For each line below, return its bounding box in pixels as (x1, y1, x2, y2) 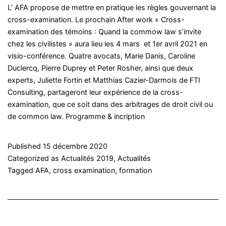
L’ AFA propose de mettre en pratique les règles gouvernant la (8, 3, 216, 12)
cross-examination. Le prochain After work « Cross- (8, 15, 185, 24)
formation (119, 165, 152, 175)
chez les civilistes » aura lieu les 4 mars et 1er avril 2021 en (8, 39, 207, 48)
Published (8, 141, 43, 150)
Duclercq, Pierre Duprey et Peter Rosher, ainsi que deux (8, 63, 193, 72)
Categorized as (8, 153, 61, 162)
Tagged (8, 165, 35, 175)
